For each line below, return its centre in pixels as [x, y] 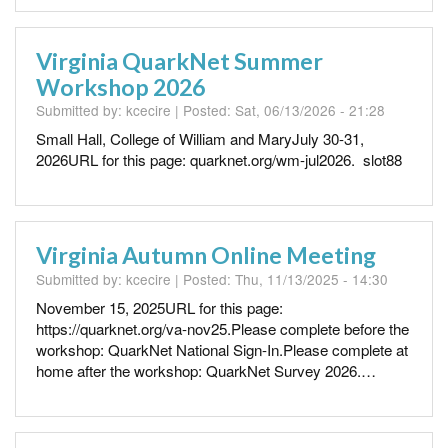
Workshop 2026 [120, 86]
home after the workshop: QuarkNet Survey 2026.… [206, 370]
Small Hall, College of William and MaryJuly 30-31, [200, 139]
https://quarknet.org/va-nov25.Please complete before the [222, 328]
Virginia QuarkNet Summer [179, 60]
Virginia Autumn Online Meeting [206, 255]
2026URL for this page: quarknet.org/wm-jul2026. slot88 [219, 160]
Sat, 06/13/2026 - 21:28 [310, 110]
